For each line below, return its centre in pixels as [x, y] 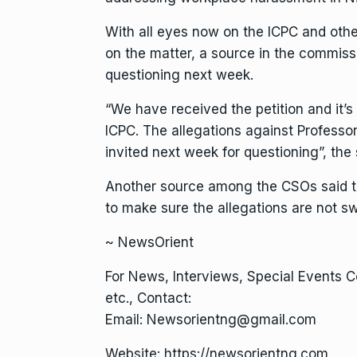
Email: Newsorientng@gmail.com [211, 320]
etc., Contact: [148, 298]
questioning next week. [179, 75]
